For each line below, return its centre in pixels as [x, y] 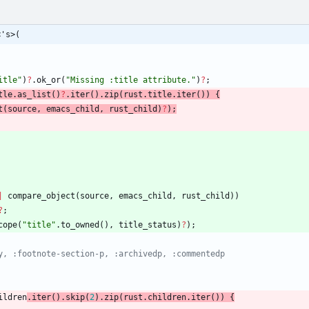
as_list [34, 95]
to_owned [80, 225]
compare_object [41, 196]
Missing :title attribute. [131, 80]
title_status [148, 225]
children [167, 298]
